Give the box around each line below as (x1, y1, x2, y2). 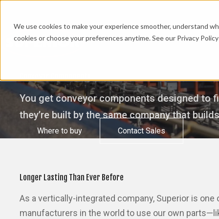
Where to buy (37, 126, 82, 135)
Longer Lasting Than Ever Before (20, 172, 124, 182)
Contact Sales (118, 126, 165, 135)
